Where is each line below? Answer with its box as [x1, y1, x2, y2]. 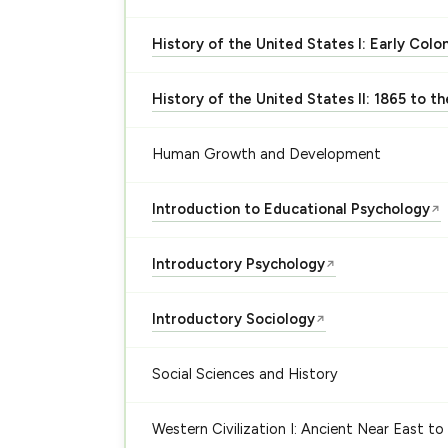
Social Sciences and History [151, 365, 338, 383]
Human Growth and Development [151, 145, 381, 163]
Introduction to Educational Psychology [151, 200, 430, 218]
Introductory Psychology [151, 255, 325, 273]
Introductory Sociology [151, 310, 315, 328]
